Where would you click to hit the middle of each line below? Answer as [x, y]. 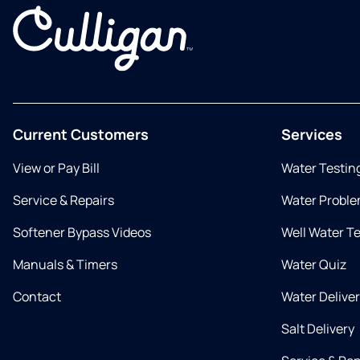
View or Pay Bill [56, 168]
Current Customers [81, 134]
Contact [37, 297]
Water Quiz [314, 264]
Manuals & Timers [65, 264]
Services [312, 134]
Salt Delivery [318, 329]
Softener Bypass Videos [82, 232]
